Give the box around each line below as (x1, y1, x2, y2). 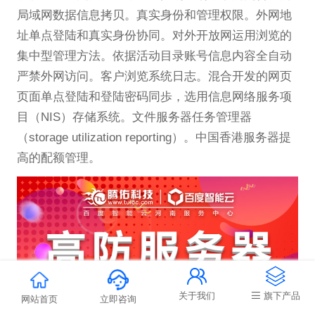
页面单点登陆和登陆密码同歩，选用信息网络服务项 (16, 89, 292, 103)
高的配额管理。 (16, 150, 101, 165)
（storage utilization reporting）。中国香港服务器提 (16, 130, 291, 144)
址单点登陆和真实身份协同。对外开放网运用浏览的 (16, 28, 292, 42)
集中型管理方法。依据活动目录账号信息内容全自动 (16, 49, 292, 63)
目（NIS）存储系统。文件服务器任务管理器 (16, 110, 252, 124)
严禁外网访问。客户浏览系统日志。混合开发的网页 (16, 69, 292, 83)
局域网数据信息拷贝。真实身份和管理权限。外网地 (16, 8, 292, 22)
